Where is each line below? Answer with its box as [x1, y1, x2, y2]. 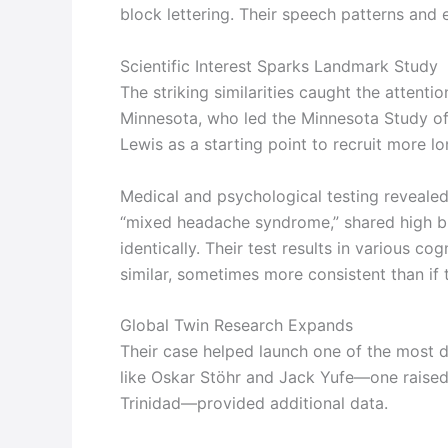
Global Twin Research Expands [120, 315, 353, 336]
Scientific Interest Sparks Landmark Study [120, 55, 438, 76]
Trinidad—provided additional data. [120, 393, 388, 414]
